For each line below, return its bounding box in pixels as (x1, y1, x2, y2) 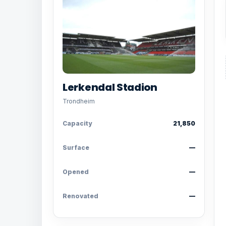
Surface (63, 144, 89, 151)
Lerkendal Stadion (63, 80, 157, 94)
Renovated (63, 192, 98, 200)
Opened (63, 168, 89, 176)
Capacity (63, 120, 92, 127)
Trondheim (63, 97, 95, 105)
